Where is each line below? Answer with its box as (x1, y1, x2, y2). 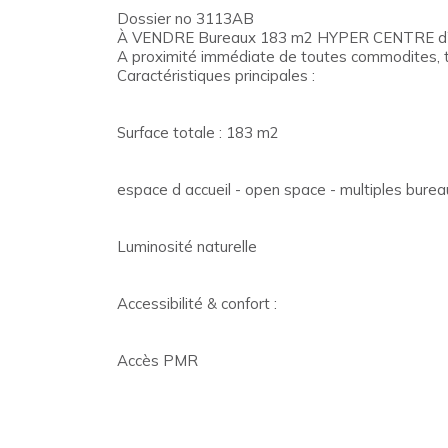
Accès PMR (117, 350, 198, 370)
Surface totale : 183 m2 (117, 122, 279, 142)
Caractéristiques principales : (117, 65, 315, 85)
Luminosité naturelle (117, 236, 257, 256)
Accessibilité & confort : (117, 293, 277, 313)
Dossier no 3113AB (117, 8, 254, 28)
